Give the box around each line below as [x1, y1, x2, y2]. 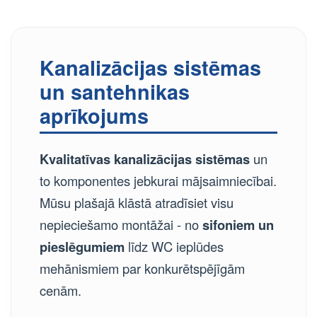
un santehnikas [40, 77, 190, 106]
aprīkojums [40, 101, 149, 130]
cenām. [40, 281, 81, 299]
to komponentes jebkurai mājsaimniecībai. [40, 171, 277, 190]
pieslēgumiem [40, 237, 125, 256]
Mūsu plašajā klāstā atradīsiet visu [40, 193, 234, 212]
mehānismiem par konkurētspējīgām [40, 259, 245, 277]
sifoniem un [202, 215, 274, 234]
